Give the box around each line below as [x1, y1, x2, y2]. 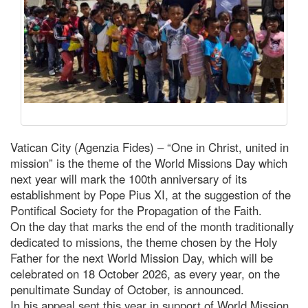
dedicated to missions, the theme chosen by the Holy [10, 233, 277, 250]
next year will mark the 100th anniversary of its [10, 170, 247, 187]
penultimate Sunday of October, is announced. [10, 280, 244, 298]
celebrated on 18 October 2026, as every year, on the [10, 265, 280, 282]
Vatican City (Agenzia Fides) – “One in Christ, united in [10, 138, 289, 155]
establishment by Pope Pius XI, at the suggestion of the [10, 186, 291, 203]
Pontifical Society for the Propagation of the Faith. [10, 201, 262, 219]
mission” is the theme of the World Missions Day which [10, 154, 287, 171]
